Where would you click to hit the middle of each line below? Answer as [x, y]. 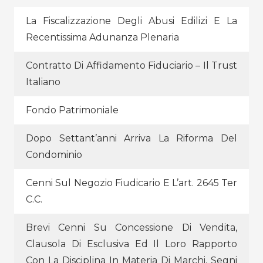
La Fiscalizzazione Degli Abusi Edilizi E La [131, 21]
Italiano [43, 82]
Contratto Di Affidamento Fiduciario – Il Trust [131, 65]
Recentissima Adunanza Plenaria [102, 37]
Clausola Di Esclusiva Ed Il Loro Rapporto [131, 244]
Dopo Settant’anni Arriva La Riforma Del [131, 138]
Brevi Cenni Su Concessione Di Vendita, [131, 227]
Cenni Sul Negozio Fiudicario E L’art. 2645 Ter [131, 183]
